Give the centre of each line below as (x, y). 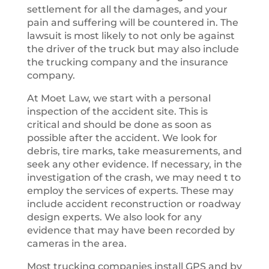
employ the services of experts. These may (130, 191)
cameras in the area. (77, 243)
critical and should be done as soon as (119, 125)
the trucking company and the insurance (127, 62)
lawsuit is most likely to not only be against (131, 36)
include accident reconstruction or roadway (134, 204)
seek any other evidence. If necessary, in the (134, 164)
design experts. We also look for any (114, 217)
